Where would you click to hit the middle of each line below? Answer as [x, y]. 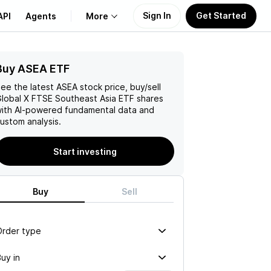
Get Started [221, 15]
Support [36, 127]
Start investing [85, 151]
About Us [38, 69]
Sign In [157, 15]
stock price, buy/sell [119, 87]
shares [149, 98]
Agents [41, 16]
